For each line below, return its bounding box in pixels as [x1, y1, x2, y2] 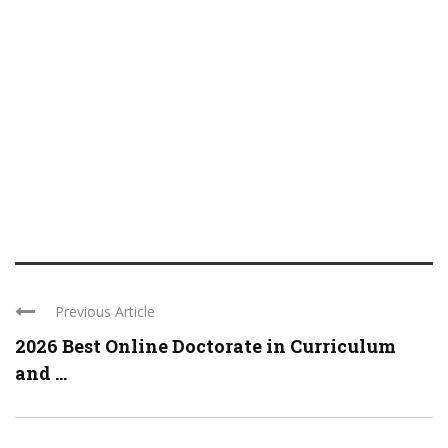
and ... [15, 361, 67, 386]
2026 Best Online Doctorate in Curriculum [15, 334, 396, 359]
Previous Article [55, 302, 155, 322]
